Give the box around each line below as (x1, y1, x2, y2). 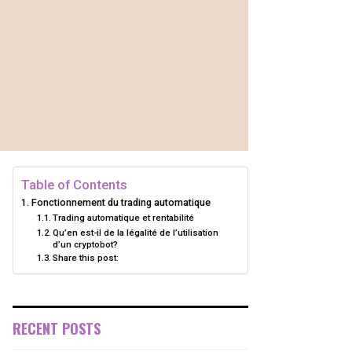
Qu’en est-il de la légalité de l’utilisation (53, 227, 219, 238)
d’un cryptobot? (53, 239, 119, 250)
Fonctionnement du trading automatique (31, 196, 213, 208)
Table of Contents (21, 177, 127, 192)
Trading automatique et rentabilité (53, 212, 195, 223)
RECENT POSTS (13, 318, 101, 339)
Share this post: (53, 252, 119, 263)
